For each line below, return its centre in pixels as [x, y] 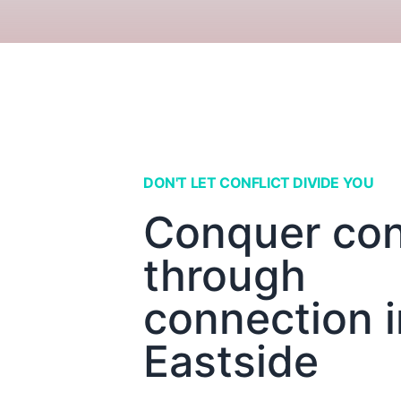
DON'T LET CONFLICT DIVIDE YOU [259, 183]
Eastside [231, 361]
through [225, 275]
